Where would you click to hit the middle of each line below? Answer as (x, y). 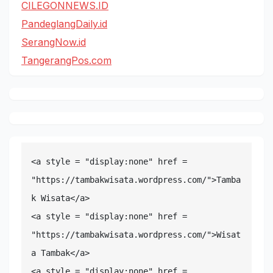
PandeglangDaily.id (64, 23)
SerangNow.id (54, 42)
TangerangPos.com (66, 60)
